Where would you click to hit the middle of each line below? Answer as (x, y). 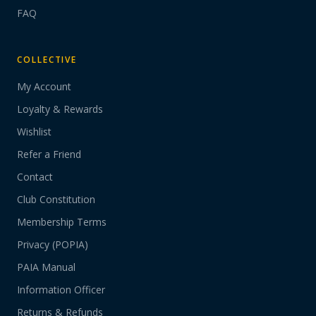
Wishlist (34, 132)
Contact (35, 177)
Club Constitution (56, 199)
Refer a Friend (49, 154)
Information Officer (61, 290)
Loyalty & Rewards (60, 109)
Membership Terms (62, 222)
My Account (44, 86)
